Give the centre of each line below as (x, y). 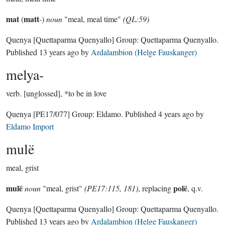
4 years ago (176, 114)
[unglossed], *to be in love (65, 93)
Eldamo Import (30, 126)
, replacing (156, 188)
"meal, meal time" (93, 19)
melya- (25, 74)
